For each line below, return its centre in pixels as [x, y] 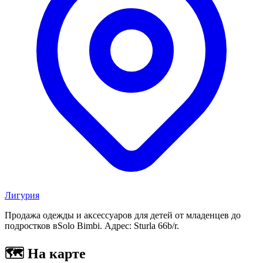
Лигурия [22, 195]
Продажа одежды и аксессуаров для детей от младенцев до [123, 215]
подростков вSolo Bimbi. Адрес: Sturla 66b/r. [92, 225]
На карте [55, 253]
